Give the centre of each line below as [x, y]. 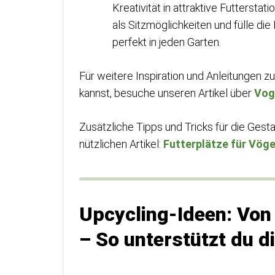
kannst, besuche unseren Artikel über [167, 93]
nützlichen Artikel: [121, 144]
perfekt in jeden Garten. [167, 42]
